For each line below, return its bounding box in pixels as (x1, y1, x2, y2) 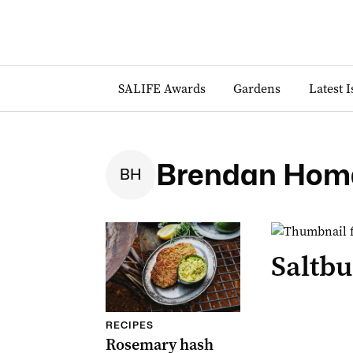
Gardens (233, 80, 281, 97)
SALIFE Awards (117, 80, 206, 97)
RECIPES (105, 319, 154, 331)
